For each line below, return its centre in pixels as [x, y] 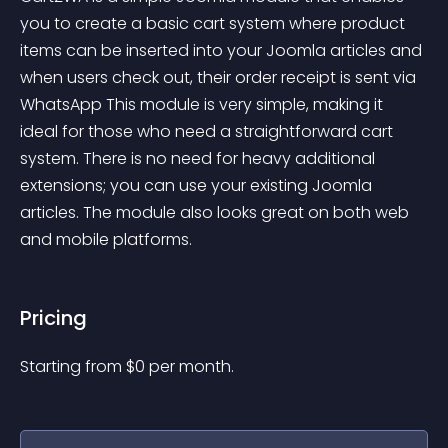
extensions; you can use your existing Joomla [198, 185]
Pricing [53, 318]
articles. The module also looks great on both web [216, 212]
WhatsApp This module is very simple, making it [203, 104]
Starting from [73, 366]
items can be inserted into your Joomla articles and [223, 50]
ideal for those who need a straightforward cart [208, 131]
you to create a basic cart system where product [214, 23]
